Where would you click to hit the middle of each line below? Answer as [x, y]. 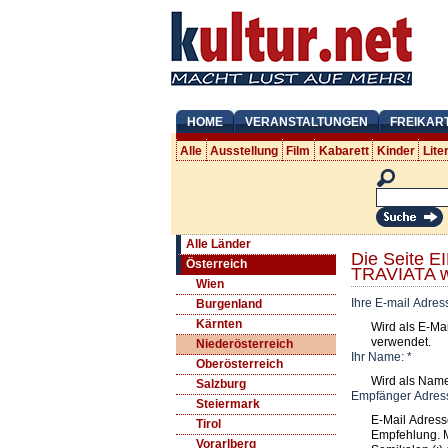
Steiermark [227, 404]
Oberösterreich [239, 364]
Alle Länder [218, 244]
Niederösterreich [244, 344]
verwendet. [400, 341]
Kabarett [343, 150]
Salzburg [220, 384]
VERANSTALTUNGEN [306, 122]
